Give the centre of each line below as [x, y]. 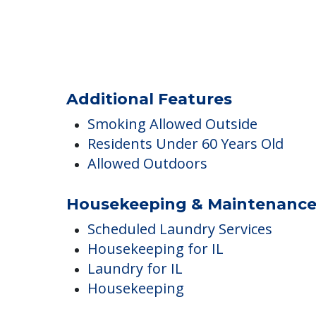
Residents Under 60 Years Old [186, 199]
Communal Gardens [154, 15]
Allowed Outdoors [147, 219]
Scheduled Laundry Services [180, 284]
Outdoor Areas [137, 35]
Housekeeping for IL [156, 304]
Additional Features [149, 154]
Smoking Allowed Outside [172, 179]
